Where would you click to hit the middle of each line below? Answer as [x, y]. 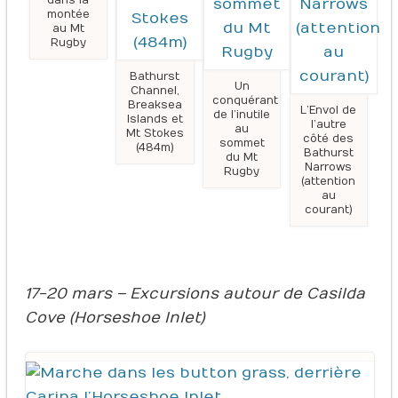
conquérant [245, 101]
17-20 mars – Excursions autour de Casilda [195, 295]
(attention [329, 182]
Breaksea [155, 105]
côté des [329, 139]
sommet [242, 143]
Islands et [155, 119]
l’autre [328, 125]
